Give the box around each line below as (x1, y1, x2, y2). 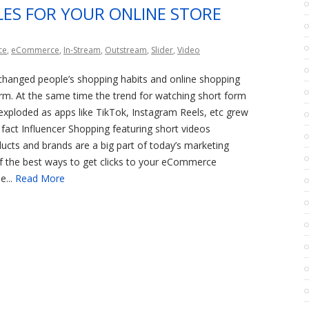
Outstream (105, 44, 147, 56)
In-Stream (63, 44, 101, 56)
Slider (151, 44, 173, 56)
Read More (14, 172, 65, 185)
